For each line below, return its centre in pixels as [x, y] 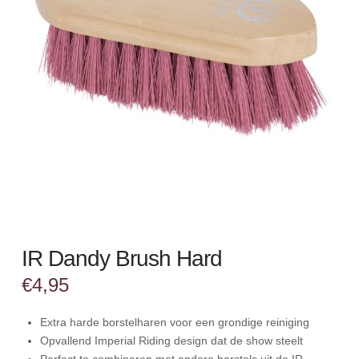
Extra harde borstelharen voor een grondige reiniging [175, 322]
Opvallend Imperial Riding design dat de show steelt [172, 340]
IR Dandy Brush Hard [122, 258]
